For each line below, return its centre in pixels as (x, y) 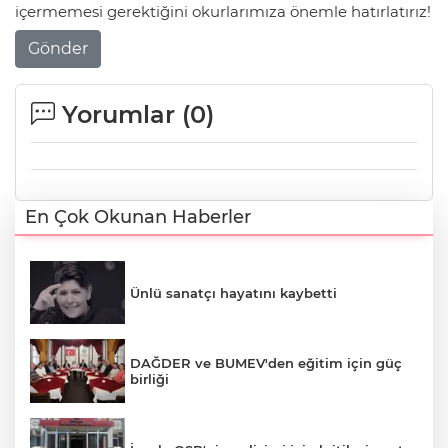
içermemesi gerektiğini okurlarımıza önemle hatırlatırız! (223, 12)
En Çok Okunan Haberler (138, 216)
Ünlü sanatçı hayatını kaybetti (233, 292)
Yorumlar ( (122, 114)
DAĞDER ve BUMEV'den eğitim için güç (266, 363)
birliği (149, 379)
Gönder (58, 48)
